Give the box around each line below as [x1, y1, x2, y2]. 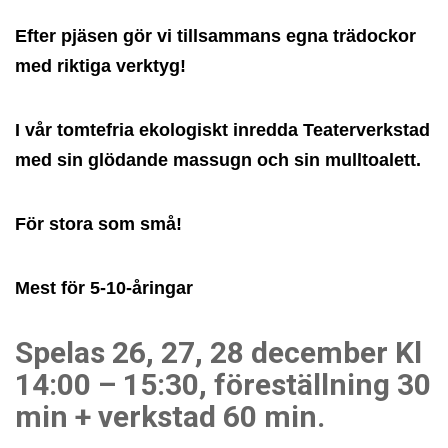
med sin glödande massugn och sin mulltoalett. [15, 149, 421, 170]
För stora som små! [15, 213, 182, 234]
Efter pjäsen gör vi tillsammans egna [15, 25, 328, 46]
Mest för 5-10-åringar [15, 277, 193, 298]
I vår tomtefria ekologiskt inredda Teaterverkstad [15, 119, 430, 140]
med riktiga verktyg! [15, 55, 186, 76]
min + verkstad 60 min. [15, 398, 325, 434]
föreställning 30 [214, 366, 431, 402]
